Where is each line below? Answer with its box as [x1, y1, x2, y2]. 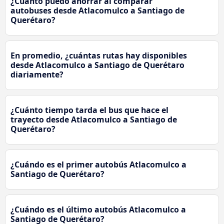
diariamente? [10, 68, 63, 80]
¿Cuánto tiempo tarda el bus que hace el [10, 104, 168, 115]
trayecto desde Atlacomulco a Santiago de [10, 113, 177, 125]
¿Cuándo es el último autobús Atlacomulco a [10, 203, 186, 215]
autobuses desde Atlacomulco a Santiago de [10, 4, 184, 16]
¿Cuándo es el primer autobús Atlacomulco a [10, 158, 186, 170]
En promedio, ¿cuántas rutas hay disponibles [10, 49, 187, 61]
